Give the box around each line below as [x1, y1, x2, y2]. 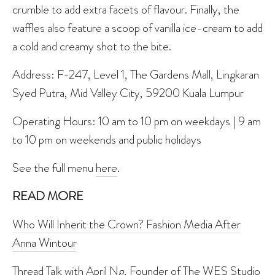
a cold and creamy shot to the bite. [12, 37, 171, 55]
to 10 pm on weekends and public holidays [12, 130, 201, 148]
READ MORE [12, 187, 83, 204]
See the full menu [12, 158, 96, 176]
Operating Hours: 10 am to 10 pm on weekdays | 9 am [12, 112, 261, 130]
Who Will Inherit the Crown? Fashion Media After [12, 215, 241, 233]
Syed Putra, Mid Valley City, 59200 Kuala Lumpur [12, 83, 244, 101]
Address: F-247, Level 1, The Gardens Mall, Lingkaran [12, 65, 259, 83]
